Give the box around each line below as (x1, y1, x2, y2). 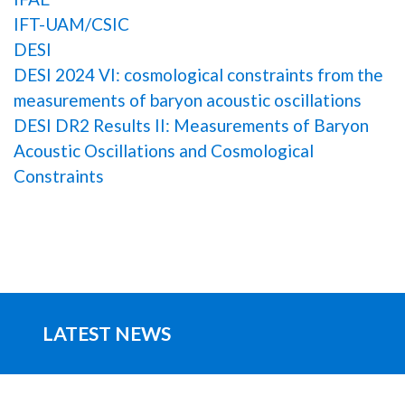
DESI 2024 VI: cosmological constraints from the (14, 63, 383, 85)
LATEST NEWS (42, 322, 171, 346)
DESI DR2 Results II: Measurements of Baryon (14, 114, 369, 136)
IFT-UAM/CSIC (14, 13, 129, 34)
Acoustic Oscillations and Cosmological (14, 139, 314, 161)
